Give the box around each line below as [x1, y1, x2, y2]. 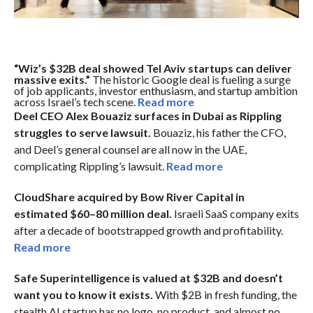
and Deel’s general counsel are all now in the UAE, [13, 143, 247, 156]
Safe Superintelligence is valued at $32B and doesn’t [13, 271, 283, 285]
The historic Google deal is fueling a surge [89, 73, 291, 87]
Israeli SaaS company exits [171, 207, 299, 221]
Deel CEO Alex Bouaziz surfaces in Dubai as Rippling [13, 109, 282, 123]
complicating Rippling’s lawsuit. [13, 159, 166, 173]
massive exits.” [13, 73, 90, 87]
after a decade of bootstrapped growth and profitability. [13, 224, 283, 238]
